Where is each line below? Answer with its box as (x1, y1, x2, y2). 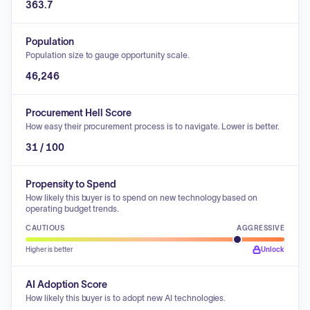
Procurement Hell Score (26, 107, 131, 118)
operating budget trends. (26, 204, 120, 213)
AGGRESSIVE (237, 224, 284, 232)
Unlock (261, 246, 284, 253)
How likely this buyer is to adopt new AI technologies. (26, 293, 226, 302)
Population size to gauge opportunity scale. (26, 51, 190, 60)
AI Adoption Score (26, 279, 107, 290)
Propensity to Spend (26, 179, 116, 190)
